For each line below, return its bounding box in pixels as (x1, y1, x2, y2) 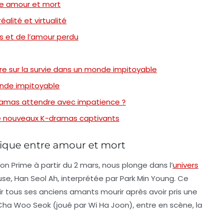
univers (173, 159, 198, 170)
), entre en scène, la (129, 199, 202, 210)
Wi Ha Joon (88, 199, 129, 210)
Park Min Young (120, 173, 174, 184)
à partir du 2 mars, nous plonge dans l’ (32, 159, 173, 170)
